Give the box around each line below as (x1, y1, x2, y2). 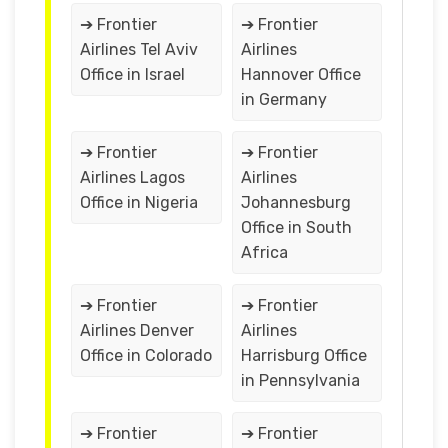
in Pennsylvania (240, 370, 360, 390)
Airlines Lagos (80, 167, 185, 187)
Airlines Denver (80, 320, 194, 340)
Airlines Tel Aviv (80, 39, 198, 59)
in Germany (240, 89, 327, 109)
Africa (240, 242, 288, 262)
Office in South (240, 217, 352, 237)
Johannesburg (240, 192, 351, 212)
